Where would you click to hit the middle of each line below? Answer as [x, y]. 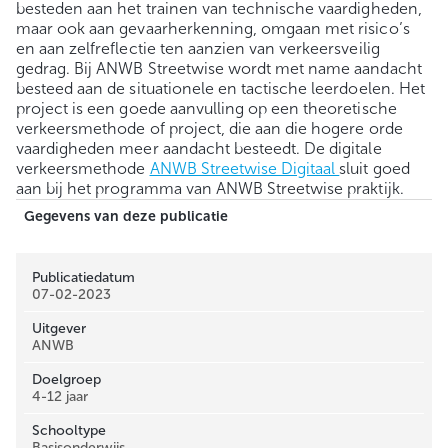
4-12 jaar [60, 397]
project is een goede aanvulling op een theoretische [206, 109]
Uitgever [59, 329]
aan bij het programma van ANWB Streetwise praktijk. [210, 189]
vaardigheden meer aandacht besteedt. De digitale [199, 149]
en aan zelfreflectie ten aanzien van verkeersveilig [198, 49]
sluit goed [374, 169]
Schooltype [69, 431]
